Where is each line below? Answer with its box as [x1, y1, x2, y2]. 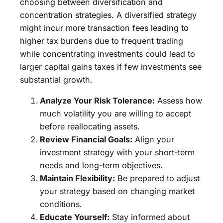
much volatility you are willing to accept [40, 108, 191, 118]
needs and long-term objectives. [40, 160, 163, 170]
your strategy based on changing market [40, 186, 195, 196]
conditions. [40, 199, 82, 209]
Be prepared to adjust [115, 173, 200, 183]
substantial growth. [20, 74, 93, 85]
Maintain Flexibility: [40, 173, 115, 183]
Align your [132, 134, 174, 144]
